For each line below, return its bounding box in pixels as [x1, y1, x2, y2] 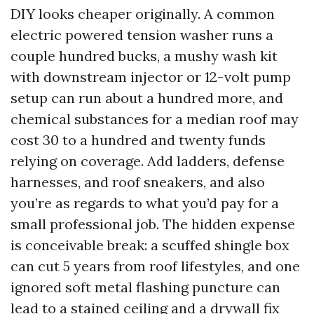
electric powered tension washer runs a [11, 26, 273, 43]
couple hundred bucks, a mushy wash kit [11, 47, 278, 64]
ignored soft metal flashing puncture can [11, 278, 280, 296]
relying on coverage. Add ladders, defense [11, 152, 285, 170]
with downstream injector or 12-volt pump [11, 68, 291, 86]
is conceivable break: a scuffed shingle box [11, 236, 289, 254]
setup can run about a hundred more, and [11, 89, 283, 107]
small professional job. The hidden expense [11, 215, 295, 233]
